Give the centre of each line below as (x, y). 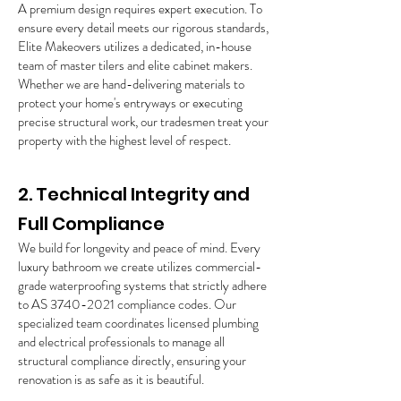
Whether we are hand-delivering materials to (131, 84)
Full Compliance (91, 224)
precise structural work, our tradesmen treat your (143, 122)
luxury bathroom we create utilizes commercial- (140, 267)
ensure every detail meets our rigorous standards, (143, 28)
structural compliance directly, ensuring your (132, 361)
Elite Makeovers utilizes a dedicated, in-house (135, 47)
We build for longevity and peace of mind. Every (139, 248)
